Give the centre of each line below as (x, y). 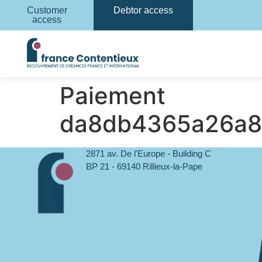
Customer (47, 10)
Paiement (113, 96)
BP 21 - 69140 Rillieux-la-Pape (144, 166)
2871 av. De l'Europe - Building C (148, 154)
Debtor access (143, 10)
